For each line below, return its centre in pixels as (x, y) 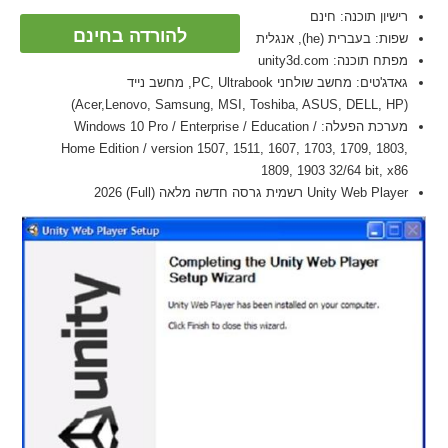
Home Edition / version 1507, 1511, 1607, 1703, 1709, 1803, (244, 148)
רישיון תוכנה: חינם (369, 16)
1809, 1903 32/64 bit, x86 (344, 170)
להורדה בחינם (140, 36)
